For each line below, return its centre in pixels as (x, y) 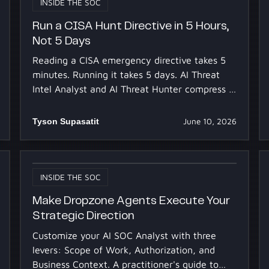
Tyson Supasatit (65, 122)
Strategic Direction (83, 216)
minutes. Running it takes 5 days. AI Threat (126, 75)
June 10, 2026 (210, 122)
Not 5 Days (61, 41)
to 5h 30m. (56, 104)
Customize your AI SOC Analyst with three (124, 235)
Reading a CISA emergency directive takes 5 (129, 60)
